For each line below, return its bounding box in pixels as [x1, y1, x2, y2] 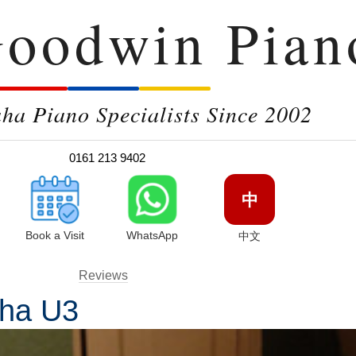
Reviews [79, 269, 128, 282]
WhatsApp [126, 229, 178, 242]
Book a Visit [25, 229, 84, 242]
